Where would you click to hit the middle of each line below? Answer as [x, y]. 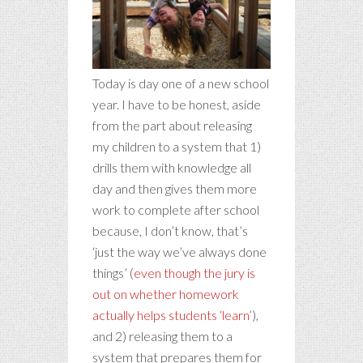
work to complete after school [176, 209]
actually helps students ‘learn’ [172, 314]
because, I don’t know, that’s [170, 230]
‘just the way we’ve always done [179, 251]
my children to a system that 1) [177, 146]
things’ [110, 272]
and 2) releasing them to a [162, 335]
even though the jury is [194, 272]
